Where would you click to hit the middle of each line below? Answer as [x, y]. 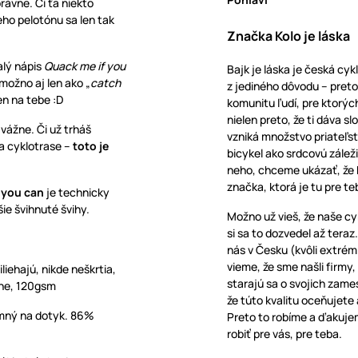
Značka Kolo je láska [288, 36]
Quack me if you [85, 66]
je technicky [77, 193]
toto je [91, 146]
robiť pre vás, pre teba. [284, 334]
